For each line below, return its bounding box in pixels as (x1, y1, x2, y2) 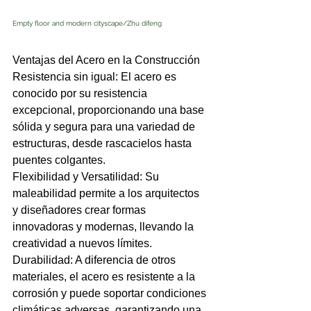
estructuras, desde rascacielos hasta (12, 137, 194, 149)
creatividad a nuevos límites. (12, 237, 152, 249)
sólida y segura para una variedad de (12, 120, 198, 133)
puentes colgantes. (12, 153, 106, 166)
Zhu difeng (127, 19, 162, 27)
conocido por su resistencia (12, 87, 150, 99)
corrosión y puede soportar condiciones (12, 287, 209, 299)
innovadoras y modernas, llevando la (12, 220, 196, 233)
